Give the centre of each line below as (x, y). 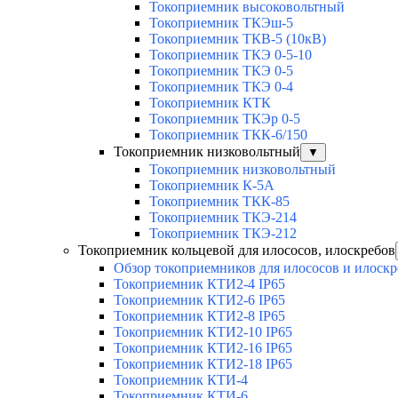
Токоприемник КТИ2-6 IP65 (199, 300)
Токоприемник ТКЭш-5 (221, 23)
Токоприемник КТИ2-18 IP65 (203, 364)
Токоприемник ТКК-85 (219, 202)
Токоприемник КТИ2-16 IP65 (203, 348)
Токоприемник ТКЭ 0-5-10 (231, 55)
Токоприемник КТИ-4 (181, 380)
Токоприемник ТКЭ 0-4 (221, 87)
